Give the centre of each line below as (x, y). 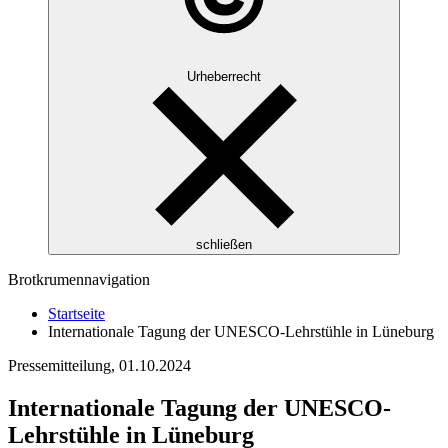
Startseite (76, 314)
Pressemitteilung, (63, 366)
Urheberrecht (224, 77)
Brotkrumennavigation (79, 280)
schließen (224, 245)
